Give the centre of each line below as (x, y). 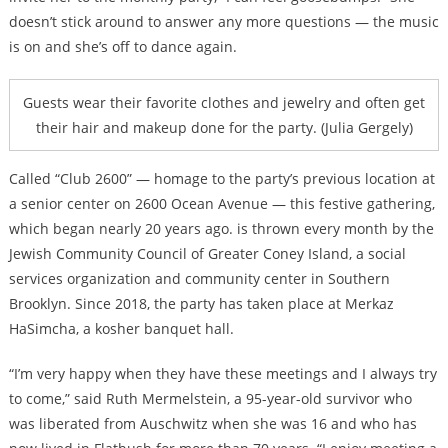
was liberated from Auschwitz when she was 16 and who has (212, 424)
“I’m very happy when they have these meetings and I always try (222, 374)
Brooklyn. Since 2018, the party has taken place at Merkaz (201, 304)
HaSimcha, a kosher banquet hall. (123, 329)
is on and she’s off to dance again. (122, 47)
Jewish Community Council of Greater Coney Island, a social (207, 254)
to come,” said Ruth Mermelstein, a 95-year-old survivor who (210, 399)
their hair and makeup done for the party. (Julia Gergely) (224, 128)
